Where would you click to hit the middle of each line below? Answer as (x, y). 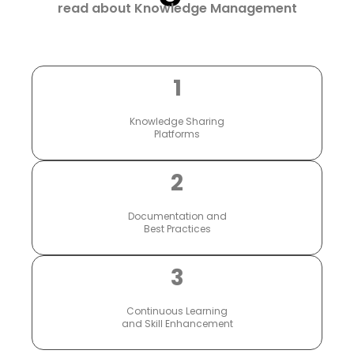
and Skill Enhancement (177, 324)
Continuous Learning (177, 311)
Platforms (177, 134)
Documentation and (177, 217)
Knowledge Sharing (177, 122)
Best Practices (177, 229)
